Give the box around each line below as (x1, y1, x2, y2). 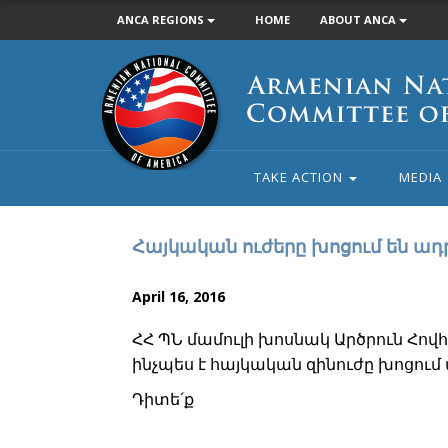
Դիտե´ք (132, 388, 194, 410)
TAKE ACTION (253, 168, 347, 186)
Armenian (101, 55, 163, 74)
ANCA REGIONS (117, 12, 207, 27)
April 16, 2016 (132, 287, 225, 306)
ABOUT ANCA (320, 12, 399, 27)
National (101, 77, 156, 96)
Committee (101, 99, 174, 118)
